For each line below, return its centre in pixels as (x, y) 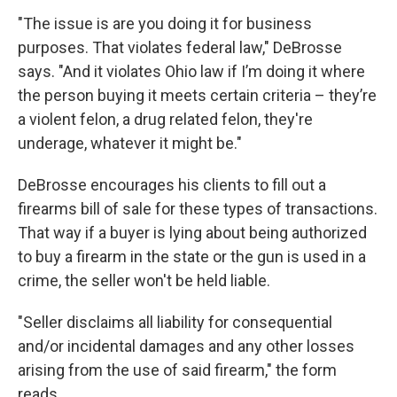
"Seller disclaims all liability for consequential (175, 322)
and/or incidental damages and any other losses (186, 346)
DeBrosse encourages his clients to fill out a (172, 185)
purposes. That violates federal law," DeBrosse (180, 47)
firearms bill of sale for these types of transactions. (198, 209)
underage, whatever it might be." (130, 143)
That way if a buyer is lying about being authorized (192, 233)
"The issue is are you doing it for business (165, 23)
